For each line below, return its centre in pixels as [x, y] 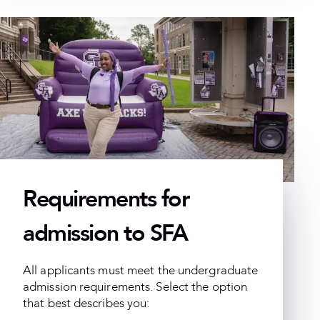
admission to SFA [105, 234]
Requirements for [106, 200]
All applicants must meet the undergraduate [141, 271]
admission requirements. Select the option [135, 287]
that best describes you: [86, 304]
